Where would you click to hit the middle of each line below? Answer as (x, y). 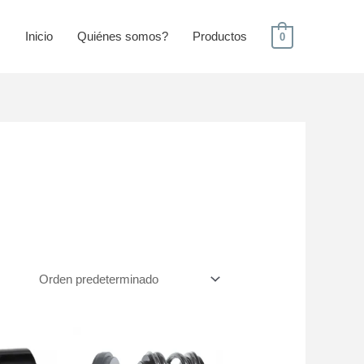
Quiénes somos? (122, 36)
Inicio (39, 36)
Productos (219, 36)
